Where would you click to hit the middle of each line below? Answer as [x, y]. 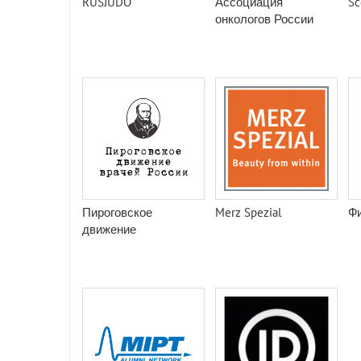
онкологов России [264, 19]
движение [109, 229]
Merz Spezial [248, 212]
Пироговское [117, 212]
